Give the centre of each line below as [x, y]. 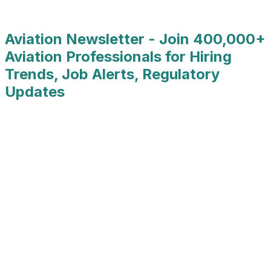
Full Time [90, 12]
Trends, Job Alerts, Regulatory [112, 74]
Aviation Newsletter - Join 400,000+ [135, 39]
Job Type [42, 12]
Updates [35, 91]
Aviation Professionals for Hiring [118, 56]
